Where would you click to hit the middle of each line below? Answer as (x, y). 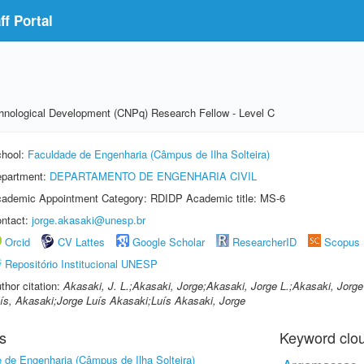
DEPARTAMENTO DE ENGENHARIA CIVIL (153, 176)
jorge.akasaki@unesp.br (89, 220)
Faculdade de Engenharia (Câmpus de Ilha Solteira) (149, 154)
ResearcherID (266, 242)
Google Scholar (169, 242)
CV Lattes (81, 242)
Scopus (342, 242)
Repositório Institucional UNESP (81, 264)
